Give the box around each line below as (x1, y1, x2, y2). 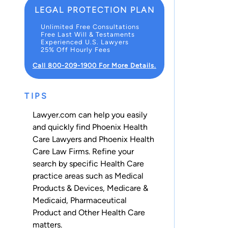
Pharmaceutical (70, 195, 127, 206)
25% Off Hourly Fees (41, 45, 110, 53)
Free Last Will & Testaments (41, 30, 135, 38)
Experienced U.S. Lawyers (41, 38, 129, 46)
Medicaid (33, 195, 66, 206)
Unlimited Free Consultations (41, 22, 139, 31)
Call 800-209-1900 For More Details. (33, 61, 156, 69)
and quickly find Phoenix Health (33, 122, 148, 132)
